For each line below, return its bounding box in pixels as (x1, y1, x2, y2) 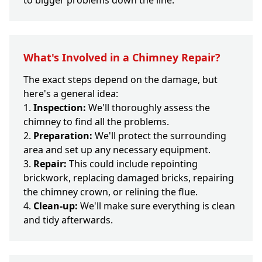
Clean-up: (33, 199, 78, 213)
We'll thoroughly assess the (86, 101, 210, 115)
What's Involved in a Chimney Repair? (23, 50, 220, 65)
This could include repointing (67, 157, 198, 171)
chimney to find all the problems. (23, 115, 169, 129)
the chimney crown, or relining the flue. (23, 185, 198, 199)
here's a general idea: (23, 87, 118, 101)
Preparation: (33, 129, 92, 143)
